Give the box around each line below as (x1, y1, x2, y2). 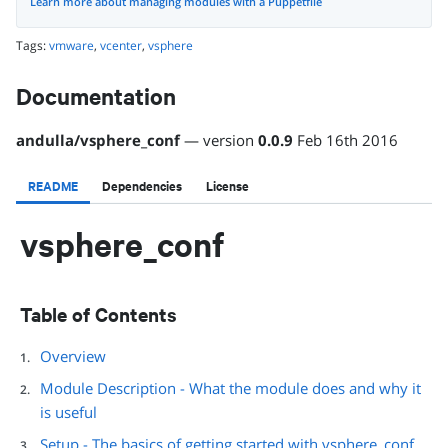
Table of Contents (20, 301, 177, 327)
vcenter (100, 37, 142, 54)
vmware (49, 37, 94, 54)
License (206, 178, 249, 194)
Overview (40, 346, 106, 366)
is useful (40, 402, 97, 422)
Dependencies (102, 178, 182, 194)
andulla (16, 130, 74, 150)
